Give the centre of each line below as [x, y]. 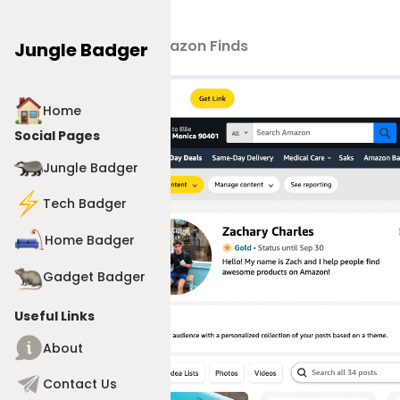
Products [94, 46]
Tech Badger [85, 203]
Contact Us [80, 383]
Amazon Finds [197, 46]
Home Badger [90, 240]
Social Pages [57, 136]
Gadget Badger [94, 276]
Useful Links [54, 316]
